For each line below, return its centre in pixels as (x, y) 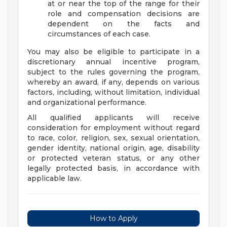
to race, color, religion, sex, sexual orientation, (113, 138)
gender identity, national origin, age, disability (113, 148)
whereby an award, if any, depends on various (113, 82)
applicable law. (54, 179)
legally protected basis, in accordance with (113, 168)
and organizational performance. (87, 103)
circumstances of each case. (99, 34)
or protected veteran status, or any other (113, 158)
